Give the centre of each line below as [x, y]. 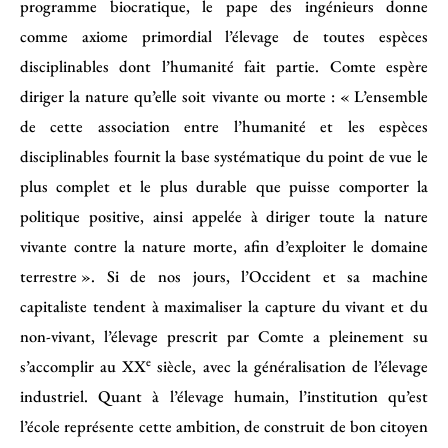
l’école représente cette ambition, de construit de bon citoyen [224, 426]
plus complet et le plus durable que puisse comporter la [224, 186]
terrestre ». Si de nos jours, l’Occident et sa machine [224, 276]
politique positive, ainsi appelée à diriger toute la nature [224, 216]
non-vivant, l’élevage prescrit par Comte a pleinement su [224, 336]
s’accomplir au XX [83, 366]
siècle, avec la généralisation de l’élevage [289, 366]
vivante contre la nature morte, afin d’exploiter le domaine [224, 246]
